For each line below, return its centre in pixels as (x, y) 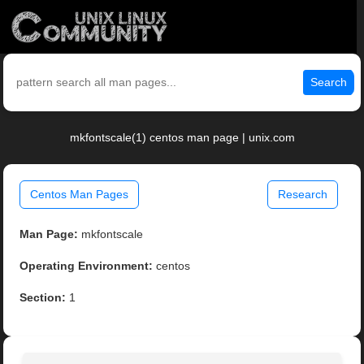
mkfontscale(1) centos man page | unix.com (182, 138)
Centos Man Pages (80, 195)
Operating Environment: (87, 266)
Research (302, 195)
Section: (43, 298)
